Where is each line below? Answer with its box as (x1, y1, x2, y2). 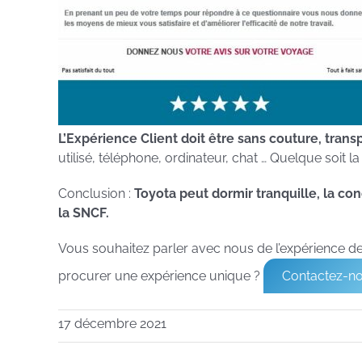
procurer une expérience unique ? (58, 268, 263, 284)
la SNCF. (58, 205, 109, 221)
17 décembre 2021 (58, 316, 166, 332)
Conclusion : (58, 186, 134, 202)
